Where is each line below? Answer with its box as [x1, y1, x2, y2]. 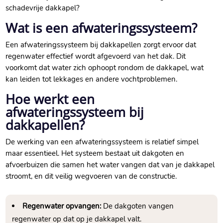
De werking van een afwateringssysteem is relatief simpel [5, 137, 199, 147]
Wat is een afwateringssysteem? [5, 19, 198, 37]
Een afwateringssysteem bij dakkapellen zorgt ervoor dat [5, 40, 197, 50]
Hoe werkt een [5, 90, 95, 109]
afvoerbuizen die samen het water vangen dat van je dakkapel [5, 160, 215, 170]
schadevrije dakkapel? [5, 3, 80, 13]
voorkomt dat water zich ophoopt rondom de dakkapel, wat [5, 63, 204, 73]
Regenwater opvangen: [22, 201, 102, 212]
